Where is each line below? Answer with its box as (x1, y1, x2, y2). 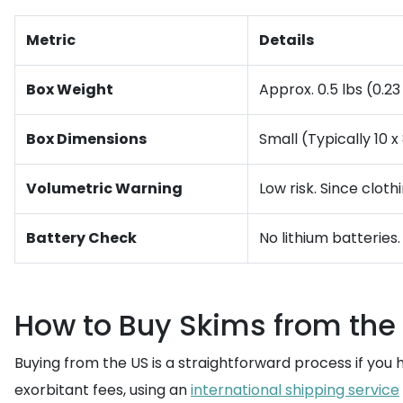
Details (259, 30, 314, 50)
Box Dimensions (26, 129, 147, 149)
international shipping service (191, 380, 399, 400)
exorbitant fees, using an (14, 380, 191, 400)
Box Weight (26, 79, 113, 100)
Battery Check (26, 228, 137, 248)
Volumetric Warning (26, 178, 183, 199)
